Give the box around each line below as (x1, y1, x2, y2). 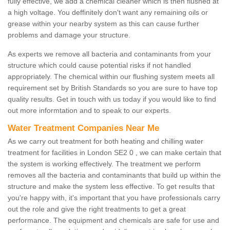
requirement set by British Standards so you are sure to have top (8, 84, 218, 92)
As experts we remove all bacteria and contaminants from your (8, 50, 211, 59)
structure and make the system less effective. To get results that (8, 182, 215, 191)
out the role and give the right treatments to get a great (8, 205, 186, 214)
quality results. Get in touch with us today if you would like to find (8, 95, 216, 104)
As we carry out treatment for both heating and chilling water (8, 137, 203, 146)
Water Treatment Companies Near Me (8, 123, 159, 133)
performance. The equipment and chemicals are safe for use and (8, 216, 219, 225)
